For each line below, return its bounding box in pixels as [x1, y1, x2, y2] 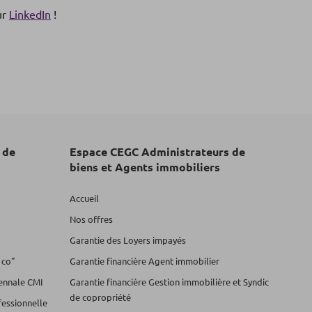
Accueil [70, 192, 99, 204]
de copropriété [70, 290, 131, 303]
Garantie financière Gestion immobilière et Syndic [70, 275, 269, 288]
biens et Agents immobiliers [70, 159, 220, 174]
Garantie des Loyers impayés [70, 233, 186, 246]
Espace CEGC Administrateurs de [70, 143, 245, 159]
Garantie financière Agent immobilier [70, 254, 219, 267]
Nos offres [70, 212, 113, 225]
